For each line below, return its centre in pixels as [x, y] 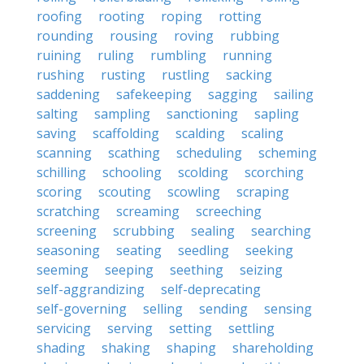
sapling [277, 114]
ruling [116, 55]
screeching [229, 211]
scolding [203, 172]
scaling [262, 133]
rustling [186, 75]
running [247, 55]
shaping [191, 348]
